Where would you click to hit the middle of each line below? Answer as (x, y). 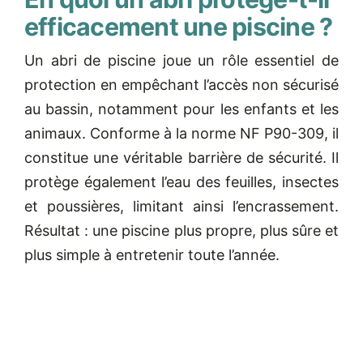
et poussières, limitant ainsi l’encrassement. (181, 206)
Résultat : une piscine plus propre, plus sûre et (181, 230)
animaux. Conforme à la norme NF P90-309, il (181, 133)
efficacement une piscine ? (178, 26)
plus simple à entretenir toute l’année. (152, 254)
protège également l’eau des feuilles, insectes (181, 181)
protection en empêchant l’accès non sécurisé (181, 84)
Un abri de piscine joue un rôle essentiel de (181, 60)
